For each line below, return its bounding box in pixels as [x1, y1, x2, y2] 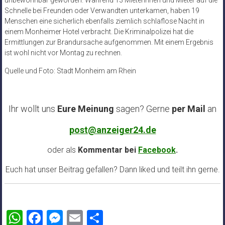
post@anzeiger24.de [69, 125, 156, 135]
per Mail [170, 103, 207, 114]
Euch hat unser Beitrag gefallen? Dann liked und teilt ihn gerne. [5, 165, 220, 174]
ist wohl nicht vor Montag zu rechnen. [4, 49, 122, 57]
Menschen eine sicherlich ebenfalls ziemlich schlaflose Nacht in [4, 17, 204, 25]
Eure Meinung [57, 103, 114, 114]
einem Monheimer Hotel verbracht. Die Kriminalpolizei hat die [4, 28, 193, 36]
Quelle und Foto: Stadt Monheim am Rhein [4, 67, 136, 75]
